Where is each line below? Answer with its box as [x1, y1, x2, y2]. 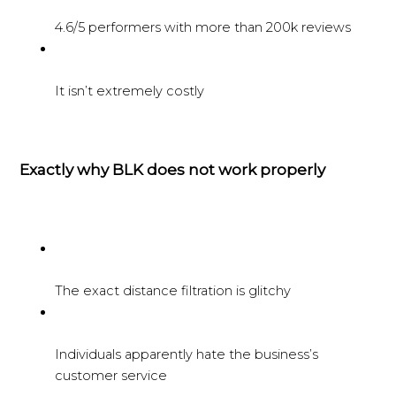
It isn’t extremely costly [55, 83, 205, 100]
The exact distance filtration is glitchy [55, 283, 292, 300]
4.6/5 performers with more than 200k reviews [55, 19, 352, 36]
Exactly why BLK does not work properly [19, 160, 326, 179]
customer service [55, 368, 168, 385]
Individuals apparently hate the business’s [55, 346, 319, 363]
